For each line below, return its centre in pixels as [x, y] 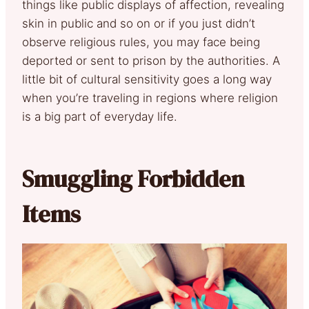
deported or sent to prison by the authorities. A [151, 60]
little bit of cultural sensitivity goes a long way [147, 79]
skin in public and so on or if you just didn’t [139, 23]
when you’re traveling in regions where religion [150, 98]
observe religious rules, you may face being [141, 42]
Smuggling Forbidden [133, 178]
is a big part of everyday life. [100, 116]
